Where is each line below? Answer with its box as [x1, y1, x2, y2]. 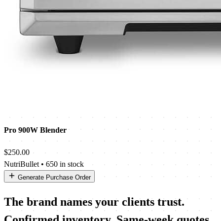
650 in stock [46, 159, 84, 168]
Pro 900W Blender [4, 125, 67, 134]
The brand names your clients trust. [4, 195, 184, 208]
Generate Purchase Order [16, 173, 91, 181]
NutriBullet [4, 159, 39, 168]
